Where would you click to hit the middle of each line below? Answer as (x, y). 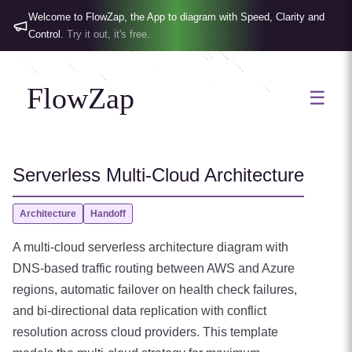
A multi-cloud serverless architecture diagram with (150, 247)
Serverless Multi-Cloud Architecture (158, 175)
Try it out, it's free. (108, 34)
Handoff (108, 214)
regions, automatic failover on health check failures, (155, 290)
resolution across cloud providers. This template (145, 332)
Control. (46, 34)
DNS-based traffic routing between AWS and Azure (154, 268)
